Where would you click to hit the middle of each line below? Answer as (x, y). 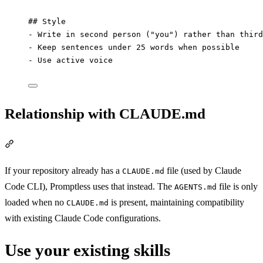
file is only (237, 186)
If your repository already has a (63, 170)
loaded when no (36, 202)
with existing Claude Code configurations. (83, 218)
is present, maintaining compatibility (176, 202)
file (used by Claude (203, 170)
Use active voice (73, 60)
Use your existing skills (87, 250)
